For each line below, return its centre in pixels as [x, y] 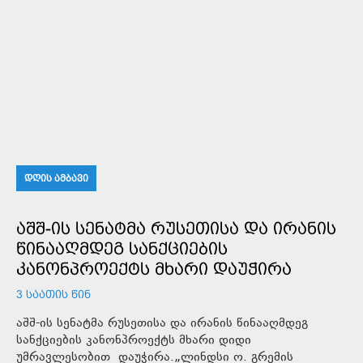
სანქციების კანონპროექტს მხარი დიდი [134, 340]
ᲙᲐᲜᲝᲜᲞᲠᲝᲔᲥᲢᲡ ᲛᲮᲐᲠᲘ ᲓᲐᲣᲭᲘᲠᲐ [154, 268]
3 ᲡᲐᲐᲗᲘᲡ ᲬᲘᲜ [53, 294]
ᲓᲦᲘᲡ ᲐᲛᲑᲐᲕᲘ [56, 178]
